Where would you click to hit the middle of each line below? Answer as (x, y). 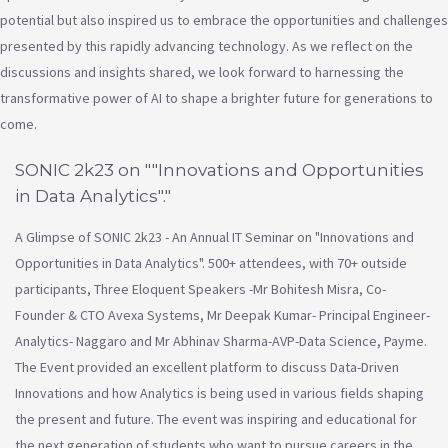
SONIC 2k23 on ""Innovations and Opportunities (219, 170)
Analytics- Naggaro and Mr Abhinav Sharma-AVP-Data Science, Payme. (221, 341)
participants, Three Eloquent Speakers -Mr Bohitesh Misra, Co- (200, 289)
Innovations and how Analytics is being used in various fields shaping (219, 393)
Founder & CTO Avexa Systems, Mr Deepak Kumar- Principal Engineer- (222, 315)
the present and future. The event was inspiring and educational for (216, 419)
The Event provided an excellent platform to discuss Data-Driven (207, 367)
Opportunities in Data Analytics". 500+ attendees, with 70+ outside (211, 263)
